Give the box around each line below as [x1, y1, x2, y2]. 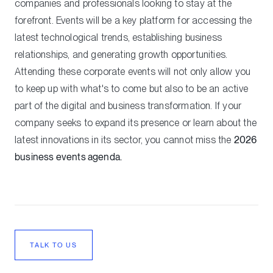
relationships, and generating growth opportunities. [15, 48, 228, 60]
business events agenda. [15, 151, 122, 163]
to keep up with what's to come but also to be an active [15, 82, 248, 94]
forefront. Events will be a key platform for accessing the [15, 14, 252, 26]
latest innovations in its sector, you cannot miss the [15, 133, 234, 146]
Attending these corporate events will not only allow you [15, 65, 251, 77]
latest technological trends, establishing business [15, 31, 222, 43]
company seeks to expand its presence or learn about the [15, 116, 257, 129]
